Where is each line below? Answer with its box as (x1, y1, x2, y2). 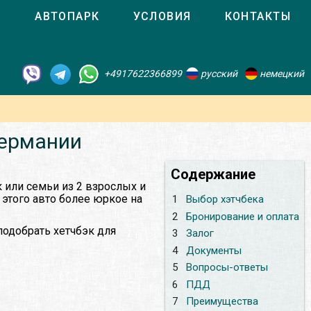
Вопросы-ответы (185, 261, 268, 274)
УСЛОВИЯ (133, 10, 192, 23)
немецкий (258, 67, 304, 79)
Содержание (171, 166, 255, 183)
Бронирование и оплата (185, 210, 299, 223)
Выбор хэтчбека (185, 193, 264, 206)
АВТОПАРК (35, 10, 100, 23)
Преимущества (185, 295, 258, 308)
